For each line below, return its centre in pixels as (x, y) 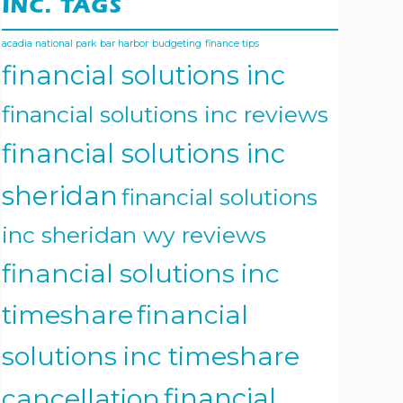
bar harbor (124, 44)
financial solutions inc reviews (165, 115)
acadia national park (49, 44)
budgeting (177, 44)
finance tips (232, 44)
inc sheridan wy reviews (134, 235)
